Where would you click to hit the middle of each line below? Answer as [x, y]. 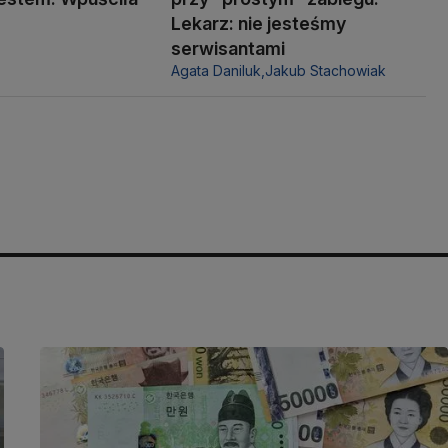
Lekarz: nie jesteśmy [258, 23]
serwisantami [227, 48]
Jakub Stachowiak [325, 70]
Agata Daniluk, [217, 70]
